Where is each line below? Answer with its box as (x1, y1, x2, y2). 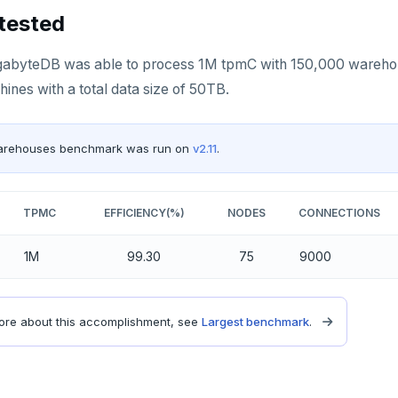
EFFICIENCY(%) (103, 205, 185, 219)
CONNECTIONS (298, 205, 380, 219)
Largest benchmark (202, 314, 309, 329)
